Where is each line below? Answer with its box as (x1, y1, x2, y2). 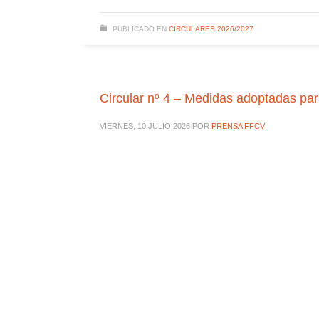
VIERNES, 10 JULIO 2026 (99, 122, 190, 130)
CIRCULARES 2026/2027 (168, 25, 253, 33)
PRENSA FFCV (211, 122, 265, 130)
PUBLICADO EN (112, 25, 167, 33)
